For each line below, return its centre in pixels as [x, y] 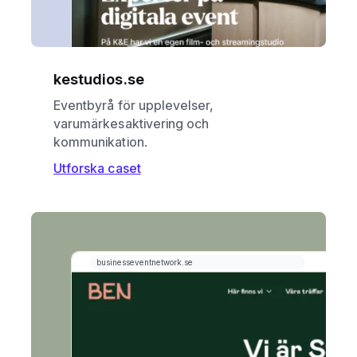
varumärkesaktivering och [131, 124]
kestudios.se [99, 78]
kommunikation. [100, 142]
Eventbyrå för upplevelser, [134, 106]
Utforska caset [97, 169]
